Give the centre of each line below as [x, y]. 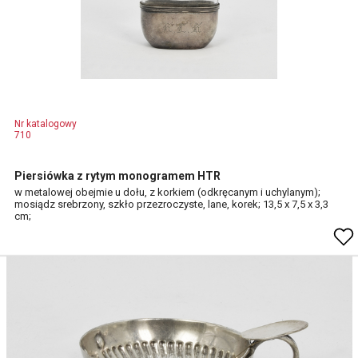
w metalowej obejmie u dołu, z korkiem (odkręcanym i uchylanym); [167, 192]
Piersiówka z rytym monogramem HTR [117, 176]
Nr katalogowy [46, 124]
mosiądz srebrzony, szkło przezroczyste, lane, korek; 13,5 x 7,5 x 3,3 [171, 204]
